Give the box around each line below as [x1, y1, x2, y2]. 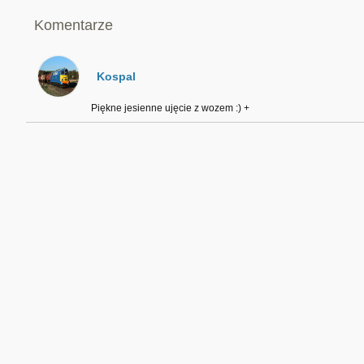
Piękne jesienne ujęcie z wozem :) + [90, 102, 249, 114]
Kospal [96, 70, 136, 83]
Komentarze [33, 17, 113, 33]
